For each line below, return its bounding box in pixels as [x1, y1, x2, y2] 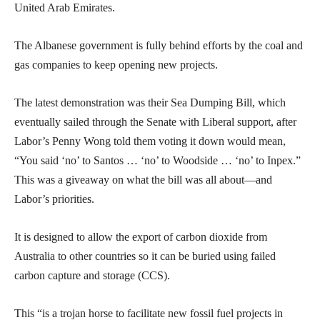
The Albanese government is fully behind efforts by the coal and [14, 39, 303, 52]
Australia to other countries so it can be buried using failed [14, 250, 276, 263]
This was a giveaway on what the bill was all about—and [14, 174, 272, 186]
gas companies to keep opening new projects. [14, 59, 218, 71]
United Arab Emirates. [14, 1, 115, 14]
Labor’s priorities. [14, 193, 94, 206]
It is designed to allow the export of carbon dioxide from [14, 231, 267, 244]
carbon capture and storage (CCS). [14, 269, 170, 282]
